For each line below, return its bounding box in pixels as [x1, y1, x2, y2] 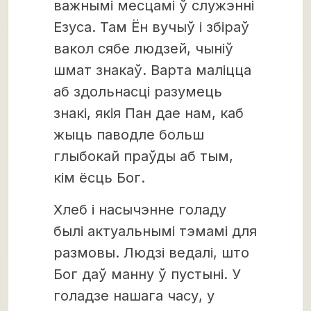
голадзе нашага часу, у [53, 287, 215, 304]
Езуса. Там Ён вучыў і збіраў [53, 19, 249, 35]
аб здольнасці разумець [53, 83, 222, 100]
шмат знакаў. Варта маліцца [53, 62, 251, 78]
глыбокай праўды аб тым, [53, 148, 233, 165]
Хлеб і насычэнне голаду [53, 201, 226, 218]
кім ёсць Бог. [53, 169, 145, 186]
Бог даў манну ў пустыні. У [53, 266, 241, 283]
